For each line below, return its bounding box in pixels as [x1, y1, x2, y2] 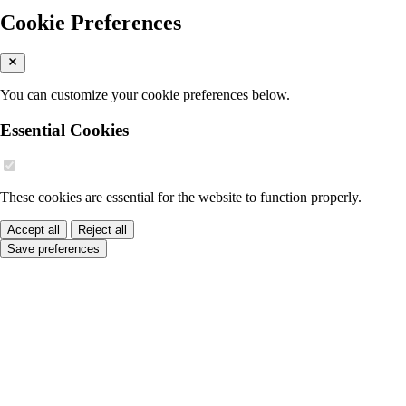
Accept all [7, 223, 60, 237]
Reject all [78, 223, 127, 237]
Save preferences [7, 242, 100, 256]
